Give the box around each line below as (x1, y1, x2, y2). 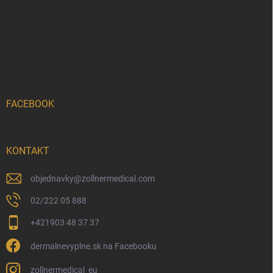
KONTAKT (6, 144, 49, 157)
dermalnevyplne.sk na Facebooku (30, 241, 157, 251)
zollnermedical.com (82, 173, 155, 183)
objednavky (30, 173, 74, 183)
